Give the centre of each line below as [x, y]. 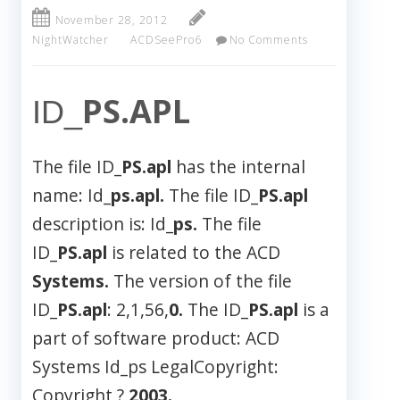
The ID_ [216, 310]
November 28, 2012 [112, 21]
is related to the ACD [194, 253]
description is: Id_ [103, 224]
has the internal [238, 167]
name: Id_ [71, 196]
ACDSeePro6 [166, 40]
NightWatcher [71, 40]
